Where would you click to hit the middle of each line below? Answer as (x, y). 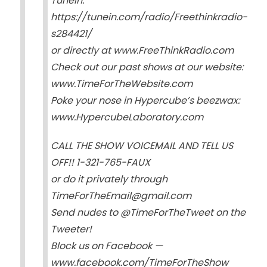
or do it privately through (109, 179)
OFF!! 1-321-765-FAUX (100, 162)
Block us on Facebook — (106, 246)
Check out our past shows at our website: (147, 67)
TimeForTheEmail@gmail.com (121, 195)
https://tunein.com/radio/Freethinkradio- (149, 17)
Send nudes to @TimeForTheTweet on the (148, 212)
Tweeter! (71, 229)
